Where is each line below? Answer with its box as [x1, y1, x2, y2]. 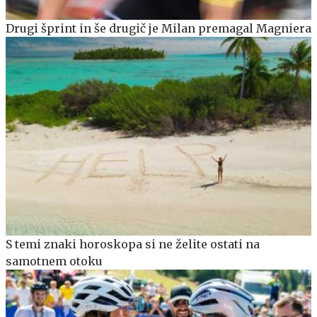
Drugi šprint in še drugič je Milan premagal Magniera [6, 21, 311, 35]
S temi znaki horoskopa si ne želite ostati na [6, 236, 260, 251]
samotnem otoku [6, 253, 103, 268]
